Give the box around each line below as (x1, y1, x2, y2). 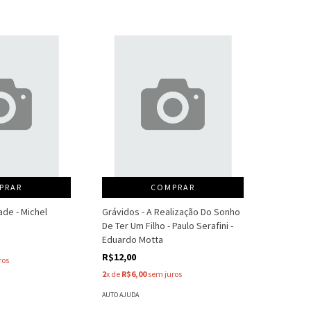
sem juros (146, 268, 183, 279)
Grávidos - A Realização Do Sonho (102, 205, 241, 218)
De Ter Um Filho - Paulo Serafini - (102, 219, 234, 232)
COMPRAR (151, 181, 196, 192)
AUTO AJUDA (102, 289, 140, 299)
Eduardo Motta (102, 233, 164, 246)
